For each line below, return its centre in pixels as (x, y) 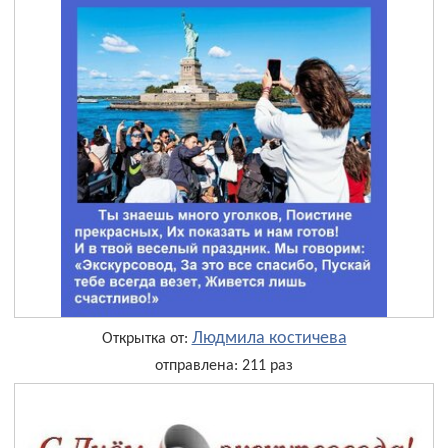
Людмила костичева (269, 338)
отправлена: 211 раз (224, 365)
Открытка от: (146, 338)
